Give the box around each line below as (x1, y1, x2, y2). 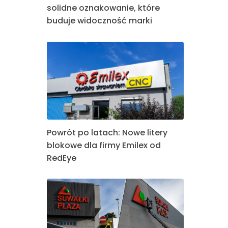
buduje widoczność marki (46, 15, 152, 27)
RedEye (46, 152, 76, 164)
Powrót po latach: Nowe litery (46, 126, 167, 138)
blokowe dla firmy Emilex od (46, 139, 161, 151)
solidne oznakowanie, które (46, 2, 160, 14)
